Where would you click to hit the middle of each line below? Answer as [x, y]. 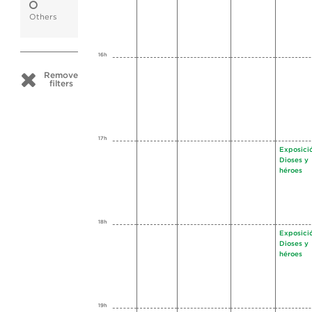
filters [61, 84]
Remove [61, 75]
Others [43, 17]
